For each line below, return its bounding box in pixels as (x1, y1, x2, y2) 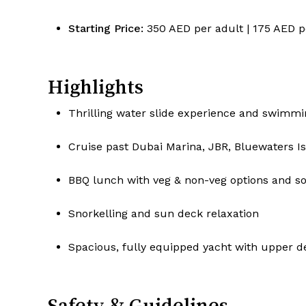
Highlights (48, 76, 143, 98)
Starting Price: (68, 22, 143, 36)
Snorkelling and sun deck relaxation (68, 207, 259, 221)
